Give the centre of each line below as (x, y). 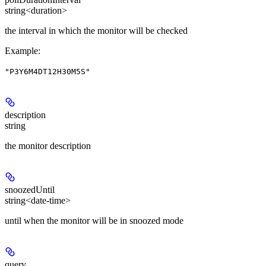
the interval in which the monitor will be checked (96, 31)
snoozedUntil (30, 190)
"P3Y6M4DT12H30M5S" (47, 72)
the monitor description (48, 146)
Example (21, 51)
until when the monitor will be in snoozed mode (94, 221)
